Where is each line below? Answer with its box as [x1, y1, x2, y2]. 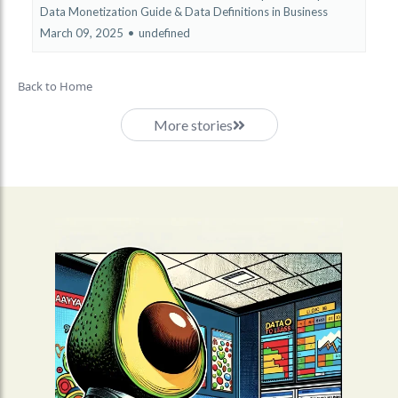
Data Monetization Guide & [40, 4, 182, 20]
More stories [153, 116, 233, 134]
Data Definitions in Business [185, 4, 328, 20]
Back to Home [18, 78, 92, 95]
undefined [139, 26, 190, 41]
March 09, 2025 [40, 26, 123, 41]
